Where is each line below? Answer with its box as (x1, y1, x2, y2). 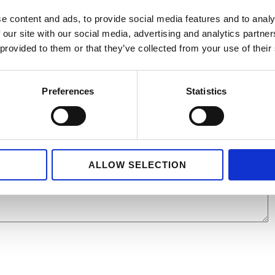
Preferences (42, 86, 95, 97)
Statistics (186, 86, 227, 97)
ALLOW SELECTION (88, 160, 187, 171)
